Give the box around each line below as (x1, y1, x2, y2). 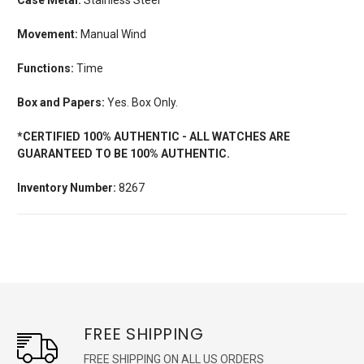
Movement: (17, 27, 78, 41)
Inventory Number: (17, 180, 116, 194)
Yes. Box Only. (105, 95, 178, 109)
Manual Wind (78, 27, 146, 41)
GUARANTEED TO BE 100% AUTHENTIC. (17, 146, 230, 160)
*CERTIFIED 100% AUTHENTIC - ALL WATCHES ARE (17, 129, 290, 143)
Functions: (17, 61, 74, 75)
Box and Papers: (17, 95, 105, 109)
